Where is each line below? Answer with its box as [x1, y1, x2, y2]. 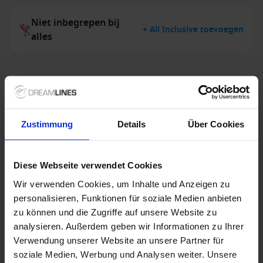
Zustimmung [21, 119, 73, 129]
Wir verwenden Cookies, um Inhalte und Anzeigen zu [14, 178, 230, 188]
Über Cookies [187, 119, 245, 129]
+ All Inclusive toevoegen [143, 23, 244, 36]
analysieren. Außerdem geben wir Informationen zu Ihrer [14, 221, 244, 231]
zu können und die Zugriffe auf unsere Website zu [14, 207, 217, 217]
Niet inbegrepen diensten [31, 150, 148, 164]
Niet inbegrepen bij [31, 16, 120, 30]
